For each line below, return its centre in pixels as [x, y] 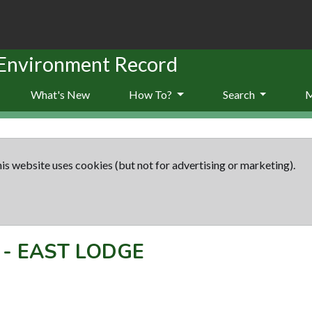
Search [240, 94]
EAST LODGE [81, 251]
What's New [60, 94]
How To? [151, 94]
